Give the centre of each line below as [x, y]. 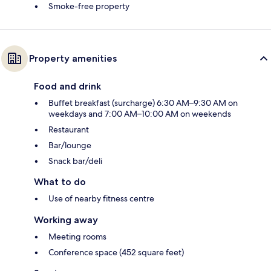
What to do [60, 182]
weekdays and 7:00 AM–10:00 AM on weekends [140, 114]
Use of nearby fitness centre [101, 199]
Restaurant [69, 130]
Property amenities [73, 59]
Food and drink [67, 87]
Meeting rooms [77, 237]
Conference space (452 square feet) [116, 253]
